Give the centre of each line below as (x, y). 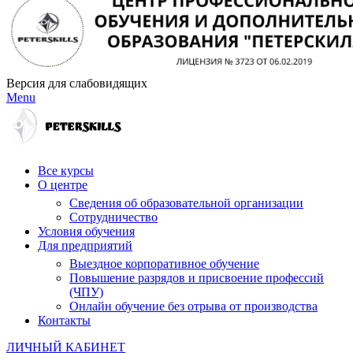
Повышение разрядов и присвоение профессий (197, 278)
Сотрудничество (113, 217)
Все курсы (66, 171)
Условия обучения (86, 232)
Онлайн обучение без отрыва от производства (193, 307)
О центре (63, 185)
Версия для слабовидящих (77, 84)
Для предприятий (85, 246)
